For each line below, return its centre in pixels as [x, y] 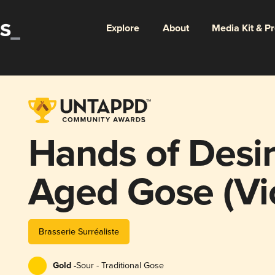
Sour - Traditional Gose [120, 265]
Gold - [64, 265]
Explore [122, 28]
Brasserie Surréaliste [79, 231]
